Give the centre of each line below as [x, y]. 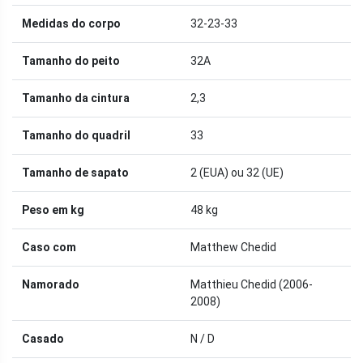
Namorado [51, 284]
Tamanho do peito [71, 60]
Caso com [49, 247]
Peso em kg [53, 209]
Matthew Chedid [233, 247]
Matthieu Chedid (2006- [252, 284]
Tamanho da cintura [76, 98]
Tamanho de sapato [75, 172]
